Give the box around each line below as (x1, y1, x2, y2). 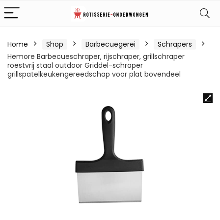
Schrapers (158, 39, 192, 49)
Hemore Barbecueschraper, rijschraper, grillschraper (7, 52, 185, 61)
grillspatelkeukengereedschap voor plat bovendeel (7, 69, 181, 79)
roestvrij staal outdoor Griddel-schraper (7, 60, 143, 70)
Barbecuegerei (85, 39, 136, 49)
